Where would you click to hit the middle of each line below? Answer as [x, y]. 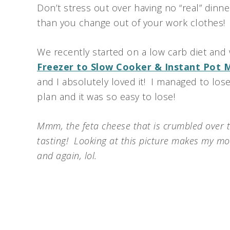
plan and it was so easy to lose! [109, 97]
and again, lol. [70, 156]
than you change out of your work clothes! [132, 23]
